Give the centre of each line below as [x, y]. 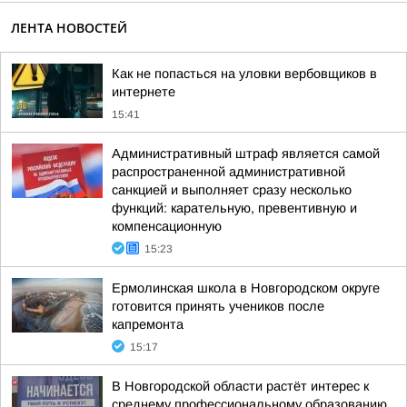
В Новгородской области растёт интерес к [240, 386]
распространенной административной [228, 172]
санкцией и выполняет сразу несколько [232, 190]
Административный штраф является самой [246, 154]
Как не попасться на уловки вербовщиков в [244, 74]
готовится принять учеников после [218, 306]
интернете [144, 92]
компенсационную [167, 226]
